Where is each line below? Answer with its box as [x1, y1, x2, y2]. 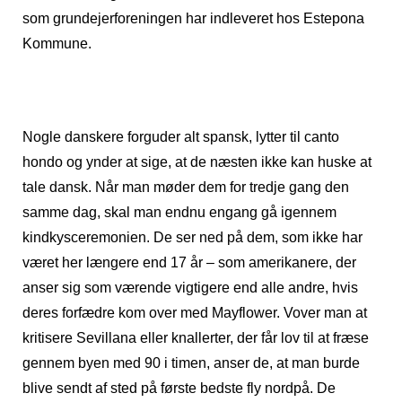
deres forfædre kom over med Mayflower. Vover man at [22, 304, 367, 320]
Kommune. [22, 35, 92, 51]
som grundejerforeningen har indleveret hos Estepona [22, 10, 364, 26]
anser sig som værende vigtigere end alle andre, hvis [22, 279, 358, 295]
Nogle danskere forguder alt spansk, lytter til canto [22, 128, 339, 144]
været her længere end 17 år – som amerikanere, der [22, 254, 356, 270]
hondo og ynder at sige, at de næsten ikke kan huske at [22, 153, 371, 170]
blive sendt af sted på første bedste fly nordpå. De [22, 380, 336, 396]
